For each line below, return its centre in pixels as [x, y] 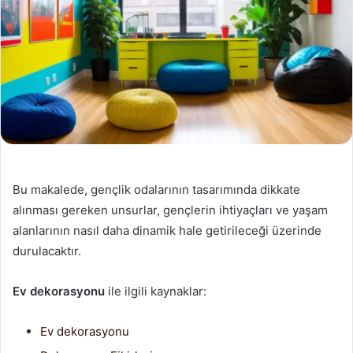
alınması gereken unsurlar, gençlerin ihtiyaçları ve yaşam [170, 210]
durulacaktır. [47, 251]
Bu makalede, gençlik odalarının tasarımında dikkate [156, 190]
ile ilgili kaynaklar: [156, 291]
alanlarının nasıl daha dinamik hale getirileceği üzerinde [167, 230]
